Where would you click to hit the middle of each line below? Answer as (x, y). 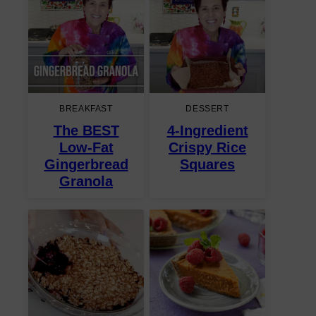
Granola (86, 181)
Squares (207, 164)
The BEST (86, 130)
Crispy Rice (207, 147)
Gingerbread (86, 164)
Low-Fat (86, 147)
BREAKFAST (86, 109)
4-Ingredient (207, 130)
